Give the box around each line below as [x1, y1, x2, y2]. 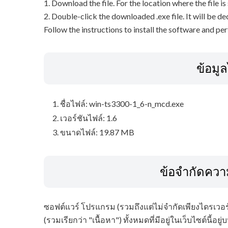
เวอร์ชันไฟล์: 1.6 [60, 113, 117, 123]
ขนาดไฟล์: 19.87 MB [60, 127, 134, 137]
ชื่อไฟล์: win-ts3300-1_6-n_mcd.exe [60, 99, 184, 109]
